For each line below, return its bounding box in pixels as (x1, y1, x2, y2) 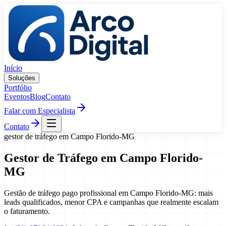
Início (4, 64, 22, 72)
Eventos (4, 92, 30, 101)
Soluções (8, 74, 35, 82)
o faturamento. (4, 206, 50, 215)
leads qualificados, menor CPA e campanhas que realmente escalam (4, 197, 218, 206)
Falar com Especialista (4, 106, 75, 115)
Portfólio (4, 83, 32, 92)
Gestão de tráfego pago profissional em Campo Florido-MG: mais (4, 188, 213, 197)
